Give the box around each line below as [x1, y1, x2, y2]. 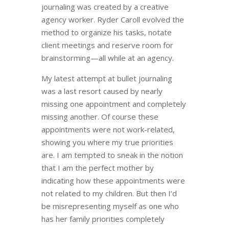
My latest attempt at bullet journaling [41, 73, 172, 83]
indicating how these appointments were [41, 175, 185, 186]
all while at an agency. [98, 53, 174, 63]
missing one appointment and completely [41, 99, 186, 109]
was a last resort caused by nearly [41, 86, 163, 96]
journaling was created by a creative [41, 2, 169, 12]
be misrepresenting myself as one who [41, 201, 179, 211]
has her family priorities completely [41, 214, 165, 224]
